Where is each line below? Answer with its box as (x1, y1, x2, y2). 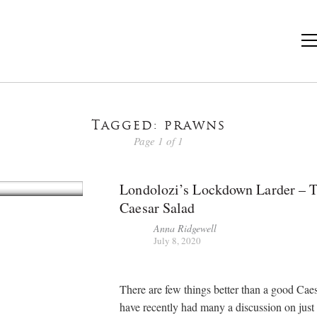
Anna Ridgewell (154, 221, 217, 235)
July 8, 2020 (154, 234, 202, 247)
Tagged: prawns (91, 120, 226, 133)
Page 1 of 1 (134, 133, 183, 148)
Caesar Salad (120, 197, 195, 217)
